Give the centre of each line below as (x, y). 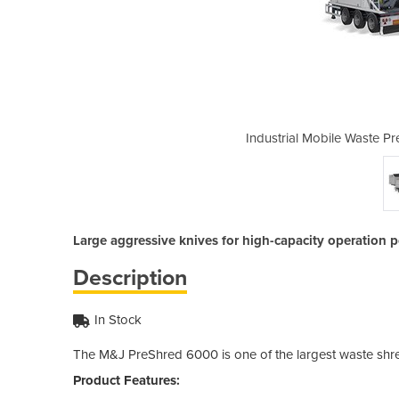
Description (130, 277)
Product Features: (126, 380)
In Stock (118, 319)
